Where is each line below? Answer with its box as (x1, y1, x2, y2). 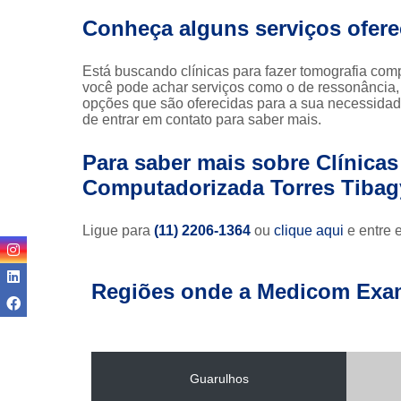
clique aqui (274, 222, 344, 238)
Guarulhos (189, 371, 249, 386)
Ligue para (82, 222, 154, 238)
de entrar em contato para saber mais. (82, 111, 321, 127)
